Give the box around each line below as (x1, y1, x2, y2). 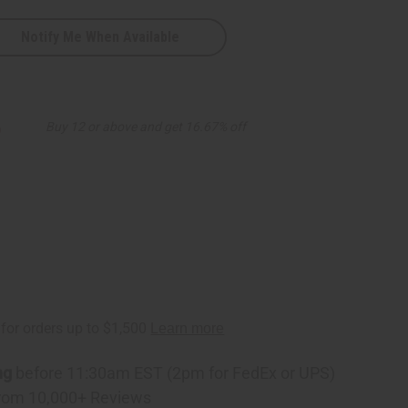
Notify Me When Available (21, 27, 180, 46)
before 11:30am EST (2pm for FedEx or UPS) (12, 362, 336, 382)
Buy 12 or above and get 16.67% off (46, 118, 247, 134)
